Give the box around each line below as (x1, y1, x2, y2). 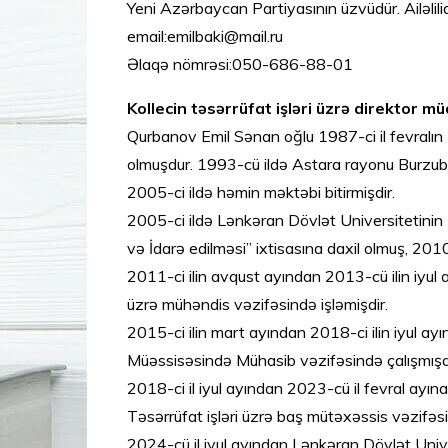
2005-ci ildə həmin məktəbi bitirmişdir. (127, 182, 395, 202)
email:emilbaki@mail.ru (127, 26, 283, 46)
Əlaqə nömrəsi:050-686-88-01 (127, 54, 353, 74)
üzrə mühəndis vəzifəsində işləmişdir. (127, 294, 388, 314)
